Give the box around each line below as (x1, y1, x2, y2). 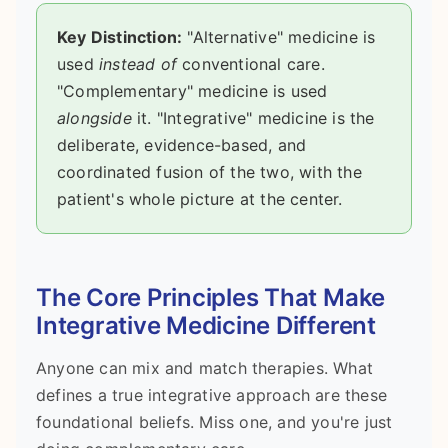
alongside (57, 108, 132, 129)
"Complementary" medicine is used (57, 81, 328, 102)
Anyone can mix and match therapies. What (36, 357, 374, 378)
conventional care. (177, 54, 325, 75)
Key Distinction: (57, 27, 183, 48)
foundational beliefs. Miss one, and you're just (36, 411, 393, 432)
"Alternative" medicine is (182, 27, 376, 48)
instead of (99, 54, 177, 75)
